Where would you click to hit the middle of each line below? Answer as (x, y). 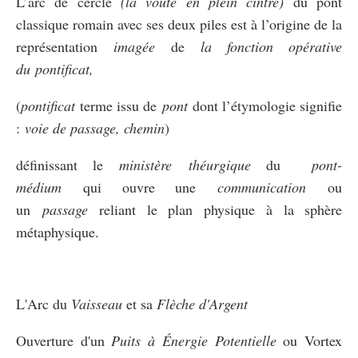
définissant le (68, 164)
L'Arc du (44, 303)
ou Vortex (309, 340)
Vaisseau (97, 303)
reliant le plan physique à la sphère (215, 209)
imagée (135, 46)
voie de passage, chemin (95, 127)
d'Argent (223, 303)
